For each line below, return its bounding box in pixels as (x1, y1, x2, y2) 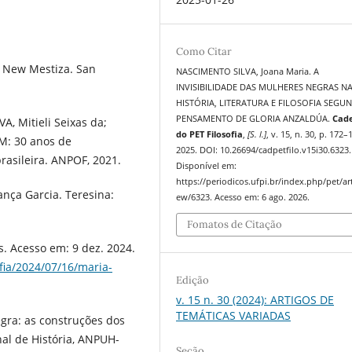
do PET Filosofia (176, 128, 244, 140)
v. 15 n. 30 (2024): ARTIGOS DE (176, 292, 335, 308)
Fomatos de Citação (187, 218, 283, 232)
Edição (176, 273, 210, 288)
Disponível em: (176, 159, 237, 171)
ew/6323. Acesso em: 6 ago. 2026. (176, 191, 310, 203)
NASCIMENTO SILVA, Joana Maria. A (176, 65, 320, 77)
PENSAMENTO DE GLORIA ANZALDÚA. (176, 112, 333, 124)
